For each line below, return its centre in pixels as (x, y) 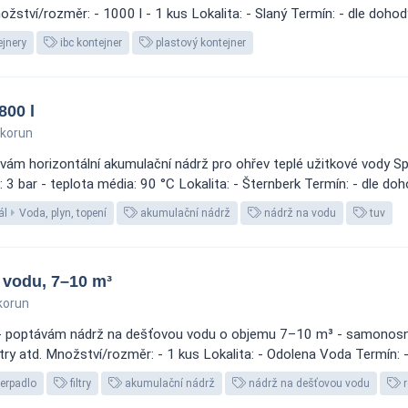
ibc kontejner (90, 43)
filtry (79, 383)
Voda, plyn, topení (63, 213)
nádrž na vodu (299, 213)
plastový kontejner (199, 43)
